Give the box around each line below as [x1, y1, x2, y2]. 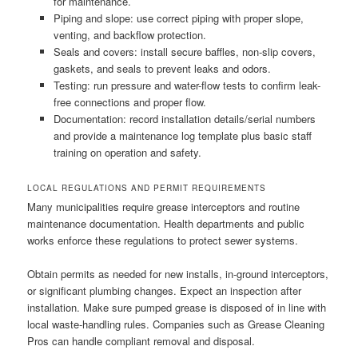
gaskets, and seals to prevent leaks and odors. [53, 60, 271, 76]
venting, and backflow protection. [53, 26, 206, 42]
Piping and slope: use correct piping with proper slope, [53, 10, 304, 26]
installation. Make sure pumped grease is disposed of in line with [27, 299, 327, 315]
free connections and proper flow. [53, 93, 206, 109]
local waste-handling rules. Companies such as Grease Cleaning [27, 316, 325, 332]
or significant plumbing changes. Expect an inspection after [27, 282, 302, 298]
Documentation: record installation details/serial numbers [53, 110, 316, 126]
